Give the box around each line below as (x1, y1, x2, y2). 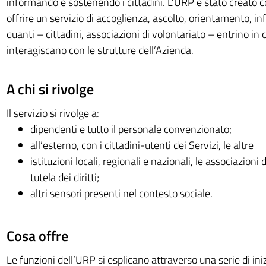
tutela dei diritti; (30, 169, 99, 185)
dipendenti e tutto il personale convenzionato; (30, 121, 232, 137)
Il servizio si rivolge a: (6, 105, 99, 121)
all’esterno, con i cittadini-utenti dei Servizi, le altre (30, 137, 254, 153)
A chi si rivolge (6, 78, 94, 100)
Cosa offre (6, 225, 68, 246)
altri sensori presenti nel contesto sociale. (30, 185, 213, 201)
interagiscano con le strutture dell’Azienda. (6, 42, 194, 58)
